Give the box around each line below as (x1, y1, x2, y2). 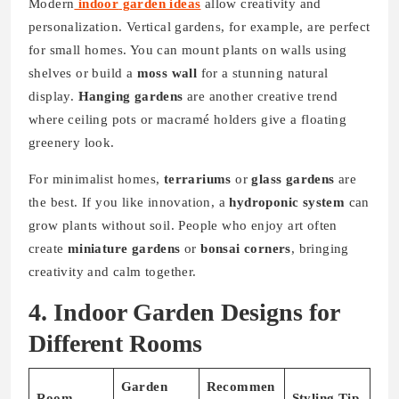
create (28, 240, 68, 256)
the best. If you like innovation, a (28, 194, 230, 209)
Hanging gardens (77, 88, 183, 103)
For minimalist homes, (28, 171, 164, 186)
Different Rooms (28, 329, 202, 357)
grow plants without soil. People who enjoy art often (28, 217, 338, 232)
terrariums (163, 171, 232, 186)
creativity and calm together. (28, 264, 197, 279)
